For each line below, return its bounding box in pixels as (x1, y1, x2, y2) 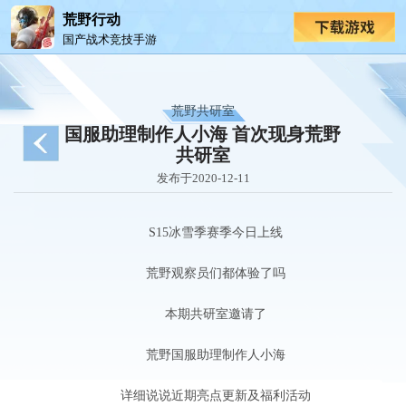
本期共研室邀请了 (140, 306, 266, 322)
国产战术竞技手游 (62, 29, 157, 47)
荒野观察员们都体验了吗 (121, 266, 285, 281)
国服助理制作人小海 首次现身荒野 (64, 123, 342, 144)
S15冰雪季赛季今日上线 (123, 225, 283, 240)
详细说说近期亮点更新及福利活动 (95, 387, 311, 402)
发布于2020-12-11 (156, 171, 250, 186)
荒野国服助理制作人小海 (121, 347, 285, 362)
